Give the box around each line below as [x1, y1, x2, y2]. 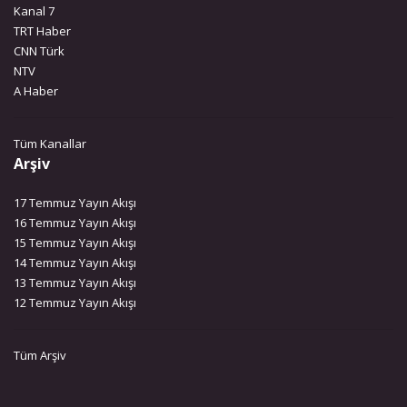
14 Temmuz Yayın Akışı [14, 254, 136, 271]
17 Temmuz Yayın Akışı [14, 194, 136, 211]
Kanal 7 [14, 3, 55, 19]
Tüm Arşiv [14, 347, 66, 363]
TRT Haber [14, 23, 71, 39]
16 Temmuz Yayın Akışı [14, 214, 136, 231]
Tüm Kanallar [14, 135, 86, 152]
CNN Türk [14, 43, 65, 59]
